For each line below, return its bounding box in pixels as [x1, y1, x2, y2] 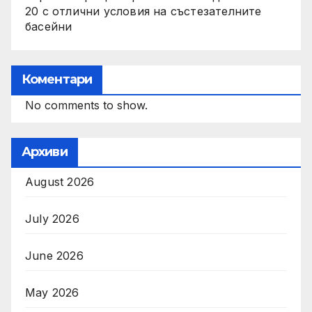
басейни [25, 19, 72, 34]
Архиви [22, 144, 68, 160]
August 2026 [25, 175, 95, 189]
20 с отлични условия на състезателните [25, 4, 262, 19]
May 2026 [25, 286, 79, 300]
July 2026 [25, 212, 79, 226]
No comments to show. [25, 98, 148, 113]
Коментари [22, 72, 92, 88]
